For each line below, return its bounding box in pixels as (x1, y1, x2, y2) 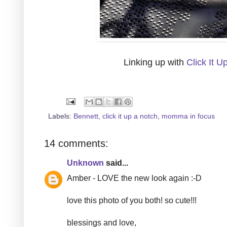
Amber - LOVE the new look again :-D (67, 173, 202, 182)
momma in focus (162, 111, 215, 120)
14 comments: (44, 137, 108, 149)
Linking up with (124, 57, 186, 67)
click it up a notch (102, 111, 158, 120)
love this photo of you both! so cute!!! (67, 196, 197, 205)
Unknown (67, 158, 104, 167)
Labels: (48, 111, 73, 120)
